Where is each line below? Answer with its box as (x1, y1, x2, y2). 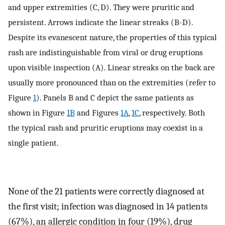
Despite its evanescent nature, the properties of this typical (8, 32, 217, 43)
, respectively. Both (139, 107, 205, 118)
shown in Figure (8, 107, 67, 118)
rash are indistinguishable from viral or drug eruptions (8, 47, 203, 58)
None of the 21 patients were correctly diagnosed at (8, 185, 204, 197)
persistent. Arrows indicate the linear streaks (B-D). (8, 17, 193, 28)
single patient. (8, 138, 59, 148)
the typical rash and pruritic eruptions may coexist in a (8, 123, 203, 133)
